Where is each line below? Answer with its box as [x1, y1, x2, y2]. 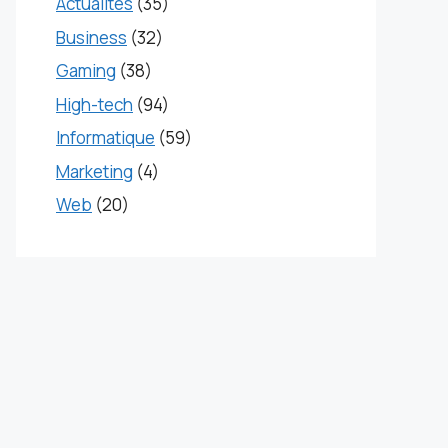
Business [56, 25, 127, 49]
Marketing [56, 159, 133, 183]
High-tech [56, 92, 133, 116]
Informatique [56, 126, 155, 149]
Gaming [56, 59, 116, 82]
